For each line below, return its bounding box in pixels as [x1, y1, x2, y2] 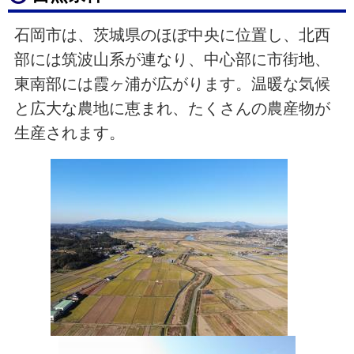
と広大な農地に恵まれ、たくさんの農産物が [13, 99, 330, 117]
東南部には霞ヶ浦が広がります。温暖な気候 [13, 74, 330, 92]
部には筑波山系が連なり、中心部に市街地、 [13, 50, 330, 68]
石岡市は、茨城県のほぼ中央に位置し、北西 [13, 25, 330, 43]
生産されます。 [13, 123, 125, 141]
